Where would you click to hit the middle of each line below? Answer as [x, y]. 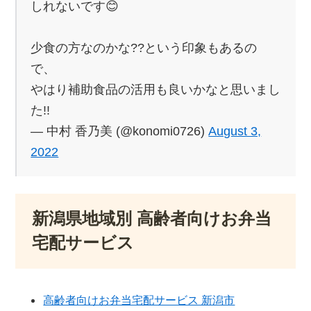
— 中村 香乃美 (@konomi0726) [120, 131]
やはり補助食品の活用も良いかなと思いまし [156, 89]
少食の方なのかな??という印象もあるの [144, 48]
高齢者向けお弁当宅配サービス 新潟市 [139, 301]
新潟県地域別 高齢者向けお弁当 [152, 218]
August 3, [235, 131]
